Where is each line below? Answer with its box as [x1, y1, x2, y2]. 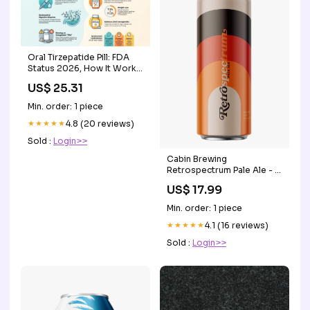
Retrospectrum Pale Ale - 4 [167, 165, 280, 176]
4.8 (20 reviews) [66, 118, 134, 129]
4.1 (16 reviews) [205, 220, 268, 231]
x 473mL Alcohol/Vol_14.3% [167, 176, 280, 187]
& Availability [28, 74, 81, 85]
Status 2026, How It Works [28, 63, 141, 74]
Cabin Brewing [167, 154, 227, 165]
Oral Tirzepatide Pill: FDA [28, 52, 129, 63]
